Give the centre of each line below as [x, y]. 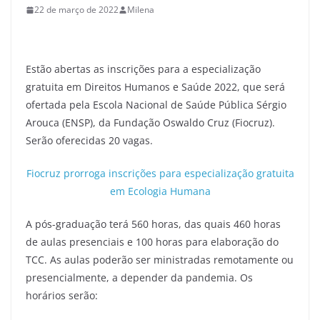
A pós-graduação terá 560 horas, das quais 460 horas [153, 224]
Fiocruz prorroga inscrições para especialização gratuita [160, 173]
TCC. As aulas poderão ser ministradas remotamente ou [160, 260]
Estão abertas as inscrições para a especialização [143, 69]
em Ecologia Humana [160, 191]
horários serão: [62, 295]
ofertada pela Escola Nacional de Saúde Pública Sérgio [156, 105]
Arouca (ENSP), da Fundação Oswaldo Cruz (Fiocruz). [150, 122]
